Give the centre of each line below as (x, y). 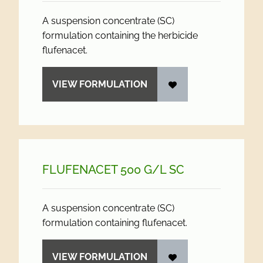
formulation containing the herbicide (120, 36)
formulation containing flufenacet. (115, 223)
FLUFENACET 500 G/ (101, 170)
